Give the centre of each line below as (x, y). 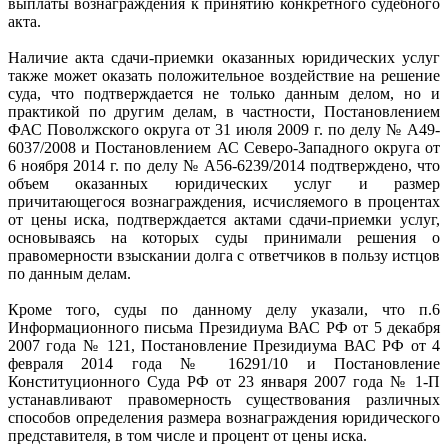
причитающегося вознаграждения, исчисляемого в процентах (224, 201)
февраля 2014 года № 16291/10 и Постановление (224, 363)
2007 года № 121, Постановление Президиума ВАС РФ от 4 (224, 345)
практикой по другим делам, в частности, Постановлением (224, 111)
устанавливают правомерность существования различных (224, 399)
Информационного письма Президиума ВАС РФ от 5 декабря (224, 327)
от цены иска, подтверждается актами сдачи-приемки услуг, (224, 219)
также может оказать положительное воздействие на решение (224, 75)
